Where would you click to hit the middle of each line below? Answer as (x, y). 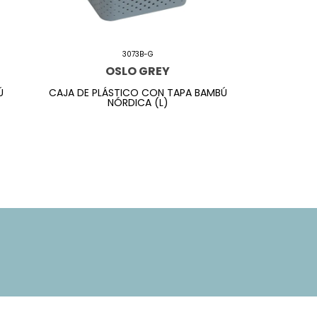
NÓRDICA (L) (138, 102)
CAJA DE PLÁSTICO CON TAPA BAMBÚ (138, 92)
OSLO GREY (138, 71)
